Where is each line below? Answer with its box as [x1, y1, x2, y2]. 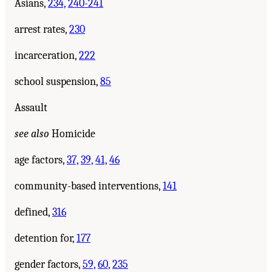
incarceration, [15, 49, 79, 62]
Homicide [49, 127, 95, 140]
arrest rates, [15, 22, 69, 36]
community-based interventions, [15, 179, 163, 192]
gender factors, [15, 257, 83, 271]
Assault [15, 101, 47, 114]
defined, [15, 205, 52, 219]
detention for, [15, 231, 76, 245]
